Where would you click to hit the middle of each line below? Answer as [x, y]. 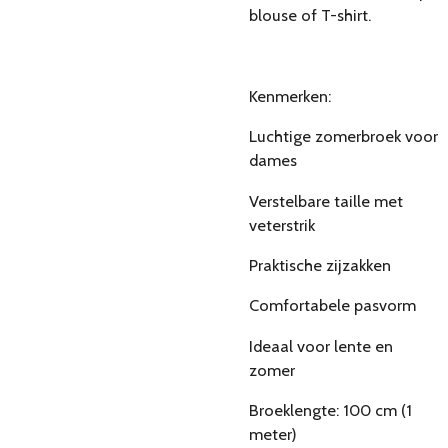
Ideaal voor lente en [321, 345]
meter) [273, 433]
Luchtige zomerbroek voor [343, 136]
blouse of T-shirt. [310, 15]
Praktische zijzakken [320, 264]
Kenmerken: [290, 95]
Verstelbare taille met [326, 200]
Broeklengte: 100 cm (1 [330, 409]
